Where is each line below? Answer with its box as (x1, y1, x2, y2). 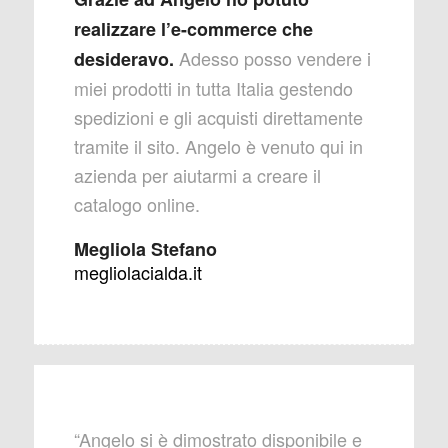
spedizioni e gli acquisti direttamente (73, 103, 363, 130)
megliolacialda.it (73, 258, 202, 285)
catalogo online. (73, 190, 200, 217)
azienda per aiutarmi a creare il (73, 161, 321, 188)
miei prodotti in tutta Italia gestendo (73, 74, 353, 101)
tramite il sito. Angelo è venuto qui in (73, 132, 363, 159)
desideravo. (73, 45, 174, 72)
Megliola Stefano (73, 235, 217, 262)
